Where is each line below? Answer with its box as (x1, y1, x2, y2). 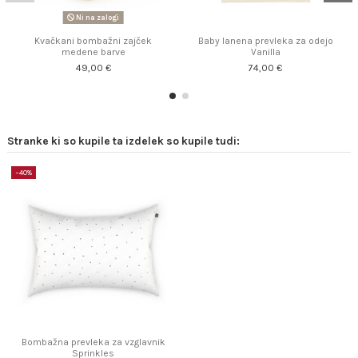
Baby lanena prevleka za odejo (197, 35, 333, 47)
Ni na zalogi (74, 13, 120, 22)
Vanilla (250, 46, 280, 58)
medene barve (61, 46, 125, 58)
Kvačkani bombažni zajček (34, 35, 153, 47)
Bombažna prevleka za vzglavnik (21, 336, 165, 348)
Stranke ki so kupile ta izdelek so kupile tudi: (7, 133, 240, 147)
